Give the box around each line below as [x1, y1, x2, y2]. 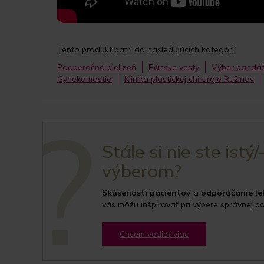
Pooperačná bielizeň [57, 62, 136, 73]
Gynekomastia [57, 74, 112, 85]
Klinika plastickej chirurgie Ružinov [124, 74, 254, 85]
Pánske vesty [148, 62, 199, 73]
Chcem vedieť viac [120, 229, 189, 240]
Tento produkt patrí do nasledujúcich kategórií [57, 44, 236, 55]
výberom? [102, 160, 181, 183]
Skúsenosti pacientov [102, 187, 191, 199]
